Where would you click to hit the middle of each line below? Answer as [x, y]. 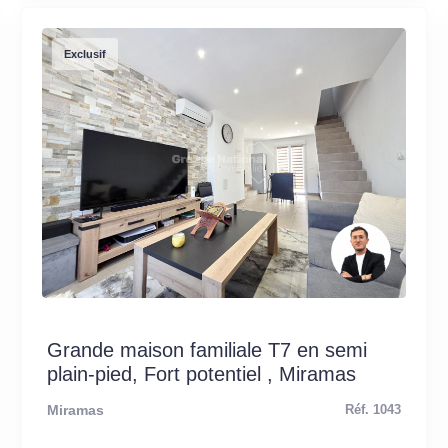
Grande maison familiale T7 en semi [206, 349]
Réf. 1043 [373, 409]
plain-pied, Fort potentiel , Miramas [201, 373]
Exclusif [84, 53]
